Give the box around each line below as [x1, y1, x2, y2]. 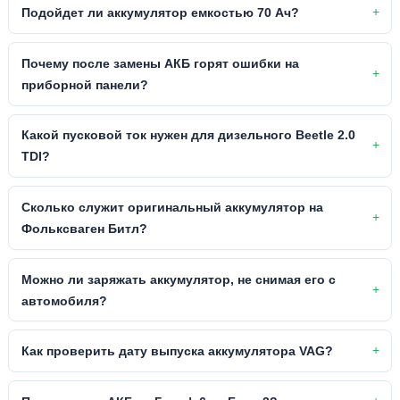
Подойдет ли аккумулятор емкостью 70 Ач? [21, 5, 299, 21]
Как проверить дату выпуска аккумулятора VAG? [21, 344, 333, 359]
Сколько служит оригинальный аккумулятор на [21, 200, 323, 215]
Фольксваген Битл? [21, 221, 147, 237]
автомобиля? [21, 293, 107, 308]
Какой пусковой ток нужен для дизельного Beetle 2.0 [21, 128, 355, 143]
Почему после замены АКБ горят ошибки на [21, 55, 299, 71]
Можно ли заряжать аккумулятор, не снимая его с [21, 271, 336, 287]
